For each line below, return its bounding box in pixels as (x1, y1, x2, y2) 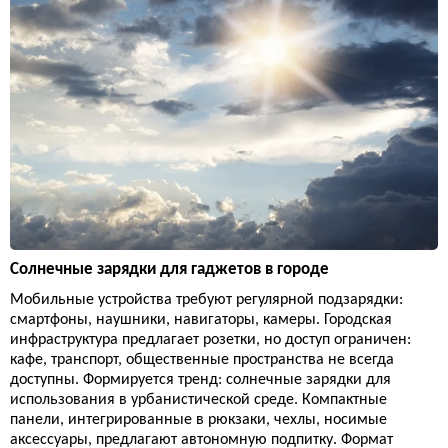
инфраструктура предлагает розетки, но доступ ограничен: (10, 332, 411, 349)
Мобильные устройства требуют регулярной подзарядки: (10, 292, 403, 309)
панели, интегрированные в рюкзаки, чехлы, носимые (10, 412, 387, 429)
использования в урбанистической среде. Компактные (10, 392, 387, 409)
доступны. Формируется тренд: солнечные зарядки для (10, 372, 391, 389)
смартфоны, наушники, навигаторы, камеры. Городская (10, 312, 392, 329)
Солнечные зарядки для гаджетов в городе (10, 261, 329, 279)
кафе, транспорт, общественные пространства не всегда (10, 352, 394, 369)
